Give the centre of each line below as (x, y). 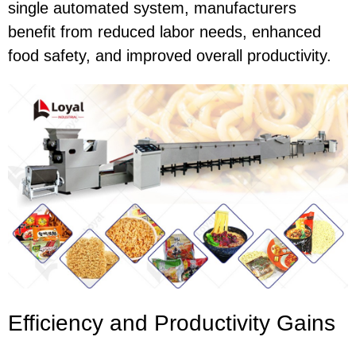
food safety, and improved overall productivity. (170, 55)
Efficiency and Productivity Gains (172, 323)
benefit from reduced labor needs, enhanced (164, 31)
